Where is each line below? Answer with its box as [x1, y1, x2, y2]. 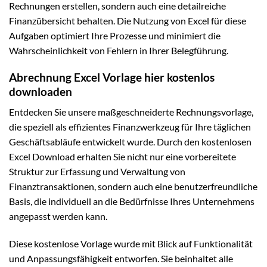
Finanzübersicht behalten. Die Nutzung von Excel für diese [9, 14, 246, 26]
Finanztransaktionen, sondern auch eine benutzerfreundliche [9, 181, 257, 193]
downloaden [9, 84, 72, 98]
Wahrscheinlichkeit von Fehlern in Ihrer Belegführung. [9, 44, 228, 56]
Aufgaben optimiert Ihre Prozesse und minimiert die [9, 29, 221, 41]
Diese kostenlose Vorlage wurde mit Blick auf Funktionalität [9, 238, 253, 250]
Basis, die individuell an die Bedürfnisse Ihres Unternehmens [9, 195, 254, 207]
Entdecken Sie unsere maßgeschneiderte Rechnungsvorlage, [9, 106, 253, 118]
